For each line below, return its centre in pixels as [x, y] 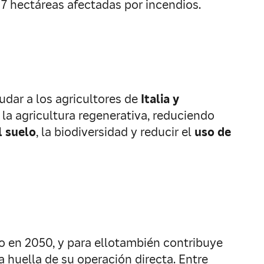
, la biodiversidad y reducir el [115, 132]
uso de [213, 132]
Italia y [160, 99]
